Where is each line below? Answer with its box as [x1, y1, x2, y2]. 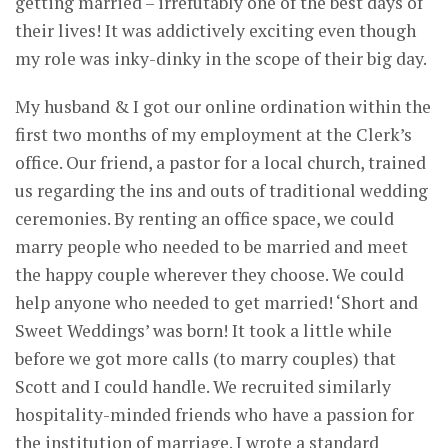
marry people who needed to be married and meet [15, 234, 408, 258]
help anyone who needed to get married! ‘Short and [15, 290, 418, 314]
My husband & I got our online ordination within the [15, 94, 431, 118]
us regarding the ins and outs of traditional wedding [15, 178, 428, 202]
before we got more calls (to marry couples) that [15, 346, 396, 370]
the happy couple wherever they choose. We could [15, 262, 404, 286]
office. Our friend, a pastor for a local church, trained [15, 150, 426, 174]
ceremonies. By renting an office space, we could [15, 206, 394, 230]
